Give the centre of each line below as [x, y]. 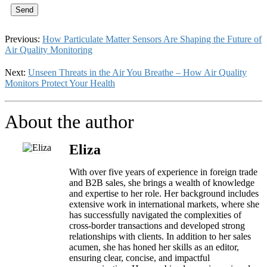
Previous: [24, 39]
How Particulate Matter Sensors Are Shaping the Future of [152, 39]
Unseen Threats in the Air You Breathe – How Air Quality [137, 72]
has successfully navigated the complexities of [155, 215]
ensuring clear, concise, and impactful [139, 257]
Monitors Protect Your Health [60, 83]
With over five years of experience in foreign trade [163, 172]
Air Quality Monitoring [49, 49]
